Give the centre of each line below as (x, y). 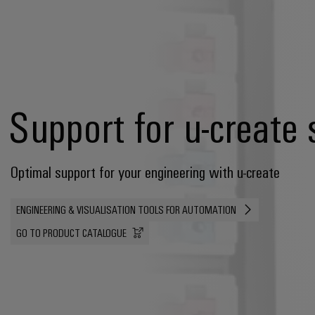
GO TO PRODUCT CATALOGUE (71, 232)
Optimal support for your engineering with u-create (145, 171)
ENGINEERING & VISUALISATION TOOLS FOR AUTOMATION (126, 209)
